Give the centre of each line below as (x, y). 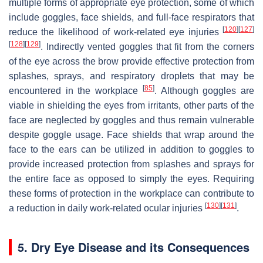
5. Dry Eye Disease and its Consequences (134, 247)
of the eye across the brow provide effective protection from (131, 62)
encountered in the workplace (76, 91)
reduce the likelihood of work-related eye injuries (116, 32)
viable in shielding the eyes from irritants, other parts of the (131, 106)
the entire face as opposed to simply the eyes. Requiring (131, 179)
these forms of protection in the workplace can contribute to (131, 194)
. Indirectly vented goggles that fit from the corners (147, 47)
